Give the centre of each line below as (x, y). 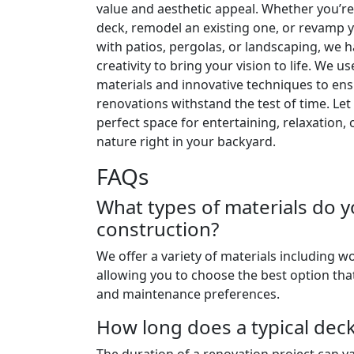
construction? (158, 229)
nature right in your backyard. (186, 141)
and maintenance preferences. (188, 294)
